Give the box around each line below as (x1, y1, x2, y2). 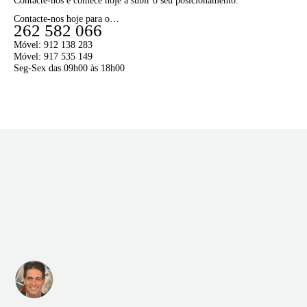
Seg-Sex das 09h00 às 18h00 (14, 63, 125, 74)
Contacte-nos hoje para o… (14, 14, 119, 25)
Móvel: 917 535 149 (14, 51, 93, 62)
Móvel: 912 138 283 (14, 40, 93, 51)
